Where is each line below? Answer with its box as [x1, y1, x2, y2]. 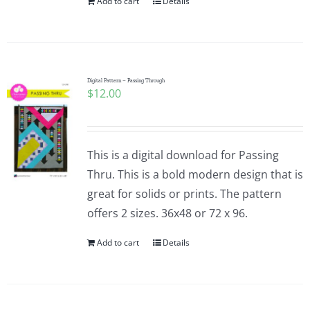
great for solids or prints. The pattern [86, 186, 282, 201]
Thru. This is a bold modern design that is [86, 167, 303, 182]
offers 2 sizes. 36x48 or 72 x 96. [86, 206, 248, 221]
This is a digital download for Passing [86, 147, 279, 163]
